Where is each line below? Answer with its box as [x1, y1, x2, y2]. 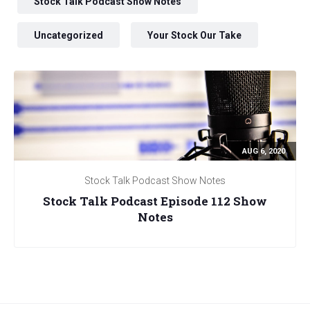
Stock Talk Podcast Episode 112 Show [43, 192, 267, 209]
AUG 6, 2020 [242, 147, 285, 156]
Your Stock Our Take [147, 29, 241, 41]
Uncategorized [34, 29, 103, 41]
